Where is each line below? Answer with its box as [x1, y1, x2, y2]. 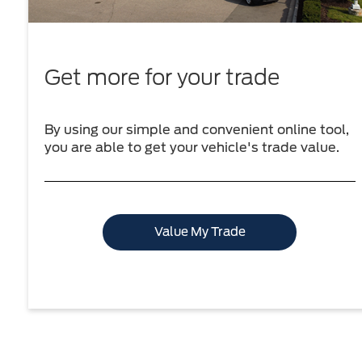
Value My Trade [154, 224, 246, 239]
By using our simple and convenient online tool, [44, 121, 349, 137]
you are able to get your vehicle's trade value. [44, 139, 339, 155]
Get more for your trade [44, 64, 280, 90]
